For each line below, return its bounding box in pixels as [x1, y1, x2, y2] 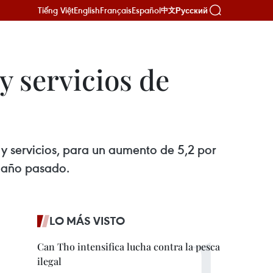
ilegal [37, 255, 62, 268]
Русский [175, 5, 208, 15]
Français [100, 4, 132, 16]
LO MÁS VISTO [49, 213, 125, 228]
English [74, 4, 100, 16]
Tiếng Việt [38, 4, 74, 16]
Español [132, 4, 161, 16]
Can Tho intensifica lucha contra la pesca [37, 240, 220, 253]
